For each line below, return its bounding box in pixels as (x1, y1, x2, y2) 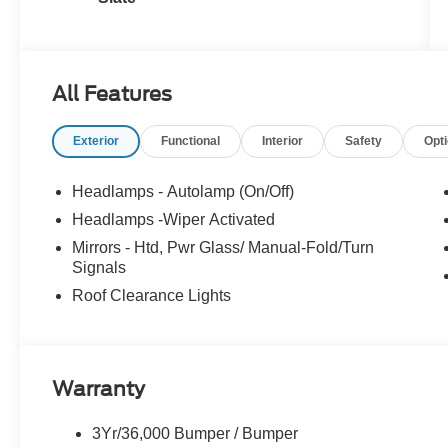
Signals (72, 259, 127, 277)
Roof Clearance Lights (72, 287, 232, 305)
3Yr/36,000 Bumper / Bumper (92, 425, 299, 443)
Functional (161, 134, 221, 149)
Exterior (73, 134, 120, 149)
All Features (52, 82, 172, 107)
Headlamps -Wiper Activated (72, 211, 276, 229)
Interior (262, 134, 304, 149)
